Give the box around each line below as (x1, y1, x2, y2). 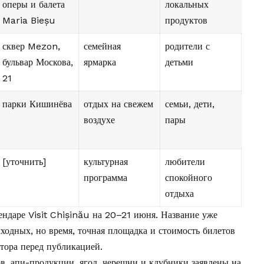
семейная (84, 41, 121, 52)
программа (84, 172, 127, 184)
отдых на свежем (84, 98, 153, 110)
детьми (165, 57, 193, 68)
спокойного (165, 172, 212, 184)
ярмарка (84, 57, 116, 68)
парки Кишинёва (2, 98, 72, 110)
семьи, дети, (165, 98, 214, 110)
